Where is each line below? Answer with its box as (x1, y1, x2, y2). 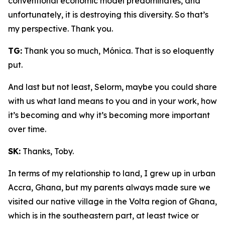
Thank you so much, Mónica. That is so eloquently (22, 46, 214, 56)
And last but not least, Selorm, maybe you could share (8, 82, 217, 92)
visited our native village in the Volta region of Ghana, (8, 196, 217, 206)
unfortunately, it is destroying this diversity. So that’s (8, 10, 208, 20)
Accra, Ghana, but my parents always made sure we (8, 182, 210, 192)
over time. (8, 124, 46, 134)
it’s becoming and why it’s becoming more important (8, 110, 210, 120)
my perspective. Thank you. (8, 24, 113, 34)
